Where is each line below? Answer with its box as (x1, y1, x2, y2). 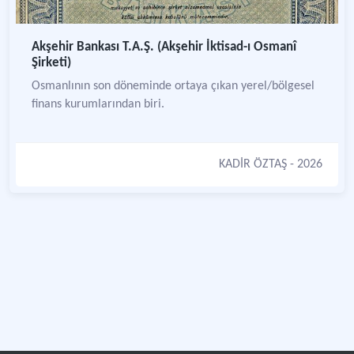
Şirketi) (32, 56, 71, 70)
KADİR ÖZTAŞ (219, 158, 287, 171)
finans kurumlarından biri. (32, 98, 164, 111)
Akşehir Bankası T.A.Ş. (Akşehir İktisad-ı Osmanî (32, 40, 296, 54)
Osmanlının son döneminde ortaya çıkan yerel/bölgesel (32, 80, 314, 92)
